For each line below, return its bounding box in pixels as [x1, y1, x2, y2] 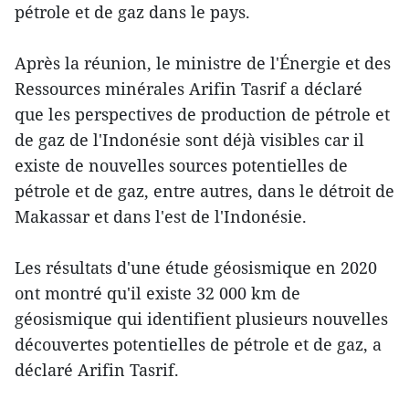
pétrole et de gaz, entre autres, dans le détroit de [15, 179, 394, 202]
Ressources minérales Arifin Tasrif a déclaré [15, 77, 362, 100]
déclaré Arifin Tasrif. [15, 358, 179, 381]
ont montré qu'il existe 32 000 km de [15, 281, 300, 304]
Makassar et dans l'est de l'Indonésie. [15, 204, 307, 227]
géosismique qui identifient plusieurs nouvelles [15, 307, 388, 330]
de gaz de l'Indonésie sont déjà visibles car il [15, 128, 364, 151]
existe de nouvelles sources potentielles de [15, 153, 348, 176]
